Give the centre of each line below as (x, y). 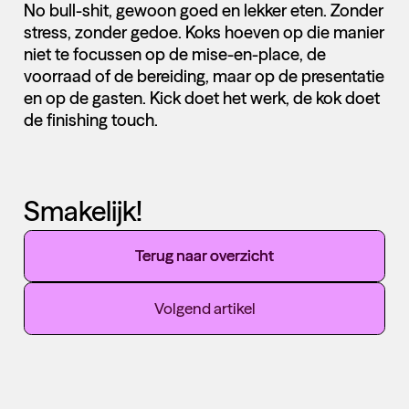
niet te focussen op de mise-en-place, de (174, 54)
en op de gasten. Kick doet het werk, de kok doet (201, 98)
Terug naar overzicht (204, 256)
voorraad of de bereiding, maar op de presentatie (204, 76)
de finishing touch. (90, 120)
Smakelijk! (83, 211)
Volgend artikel (204, 309)
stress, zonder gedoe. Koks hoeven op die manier (204, 32)
